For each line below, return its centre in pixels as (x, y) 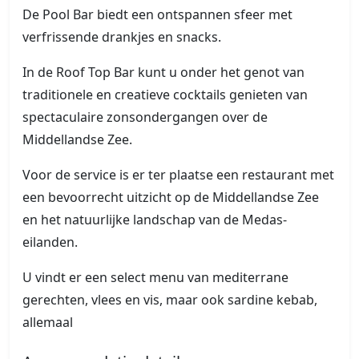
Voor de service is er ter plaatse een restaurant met (178, 175)
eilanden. (50, 242)
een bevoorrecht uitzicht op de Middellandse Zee (171, 198)
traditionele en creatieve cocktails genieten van (165, 95)
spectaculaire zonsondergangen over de (145, 117)
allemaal (48, 323)
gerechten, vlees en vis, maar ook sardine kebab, (170, 300)
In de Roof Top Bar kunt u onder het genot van (163, 73)
